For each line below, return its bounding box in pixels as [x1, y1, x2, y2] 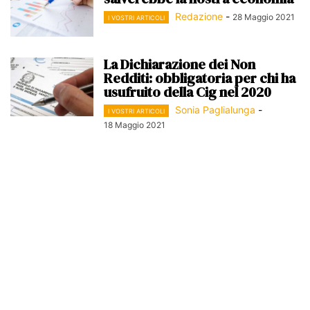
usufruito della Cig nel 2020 [104, 82, 271, 102]
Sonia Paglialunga [175, 104, 255, 116]
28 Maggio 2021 [232, 12, 295, 23]
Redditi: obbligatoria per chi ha [104, 69, 295, 89]
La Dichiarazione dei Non [104, 55, 255, 75]
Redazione [175, 10, 223, 23]
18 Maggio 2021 [104, 120, 165, 131]
